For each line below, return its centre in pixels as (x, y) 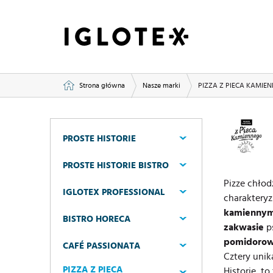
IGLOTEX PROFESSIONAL (114, 192)
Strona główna (102, 86)
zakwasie (244, 227)
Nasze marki (161, 86)
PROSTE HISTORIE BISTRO (116, 165)
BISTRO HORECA (97, 219)
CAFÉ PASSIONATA (101, 246)
